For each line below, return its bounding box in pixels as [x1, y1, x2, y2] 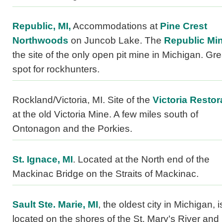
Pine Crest [160, 21, 207, 32]
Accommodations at [71, 21, 160, 32]
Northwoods [12, 35, 68, 46]
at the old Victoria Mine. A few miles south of [12, 109, 198, 120]
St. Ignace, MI [12, 154, 73, 165]
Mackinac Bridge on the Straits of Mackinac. [12, 168, 199, 179]
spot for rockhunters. [12, 64, 100, 75]
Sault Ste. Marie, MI [12, 199, 98, 210]
